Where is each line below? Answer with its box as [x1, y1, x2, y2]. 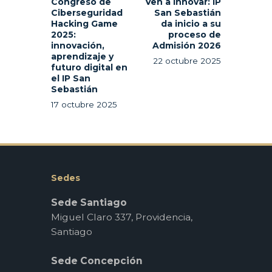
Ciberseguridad [51, 7, 123, 18]
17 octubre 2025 [51, 99, 117, 109]
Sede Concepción [51, 255, 143, 267]
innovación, [51, 39, 104, 51]
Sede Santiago [51, 197, 127, 209]
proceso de [168, 29, 221, 40]
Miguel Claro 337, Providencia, [51, 211, 192, 223]
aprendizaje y [51, 50, 114, 62]
